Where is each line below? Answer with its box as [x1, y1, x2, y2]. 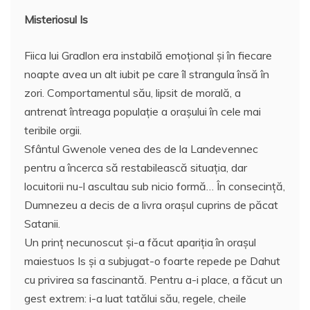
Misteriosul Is [24, 12, 88, 27]
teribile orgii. [24, 123, 82, 138]
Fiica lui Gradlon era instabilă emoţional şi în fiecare [24, 48, 272, 63]
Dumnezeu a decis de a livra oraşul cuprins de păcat [24, 198, 278, 212]
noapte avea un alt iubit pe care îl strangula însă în [24, 67, 269, 82]
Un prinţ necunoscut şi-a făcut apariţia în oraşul [24, 235, 256, 250]
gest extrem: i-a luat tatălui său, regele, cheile [24, 291, 246, 306]
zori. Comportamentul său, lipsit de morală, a [24, 86, 241, 100]
